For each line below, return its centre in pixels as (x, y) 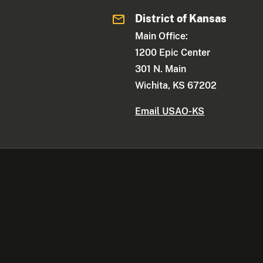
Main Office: (162, 36)
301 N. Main (161, 69)
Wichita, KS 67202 (176, 86)
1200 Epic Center (173, 53)
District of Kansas (181, 19)
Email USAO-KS (170, 112)
